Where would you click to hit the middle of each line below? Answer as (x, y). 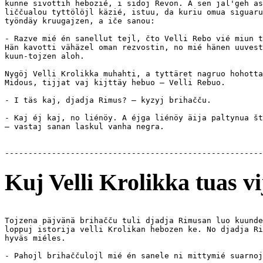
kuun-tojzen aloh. (45, 56)
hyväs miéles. (35, 238)
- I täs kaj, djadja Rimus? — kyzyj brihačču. (110, 100)
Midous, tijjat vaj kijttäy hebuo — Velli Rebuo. (115, 83)
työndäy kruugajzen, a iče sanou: (80, 21)
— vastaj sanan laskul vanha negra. (85, 127)
